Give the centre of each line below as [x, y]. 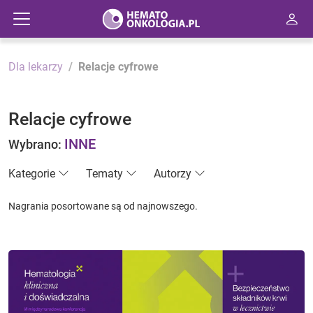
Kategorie [32, 174]
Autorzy [173, 174]
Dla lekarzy [36, 67]
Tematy [104, 174]
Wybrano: [36, 144]
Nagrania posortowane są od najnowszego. [103, 206]
